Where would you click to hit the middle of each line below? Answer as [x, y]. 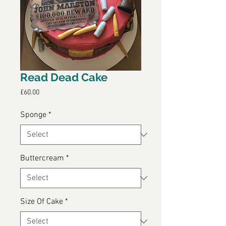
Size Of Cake [42, 202]
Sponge [33, 115]
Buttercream [42, 159]
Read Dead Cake [64, 77]
